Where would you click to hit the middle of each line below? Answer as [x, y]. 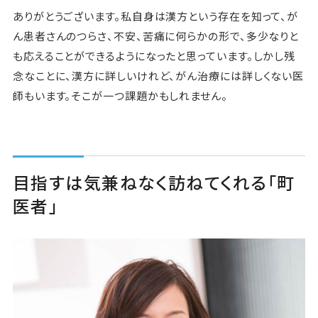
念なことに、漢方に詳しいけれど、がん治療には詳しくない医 [158, 76]
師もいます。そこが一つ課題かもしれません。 [120, 96]
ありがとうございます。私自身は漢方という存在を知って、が [155, 16]
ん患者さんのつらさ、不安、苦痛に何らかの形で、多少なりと [156, 36]
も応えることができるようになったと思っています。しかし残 [154, 56]
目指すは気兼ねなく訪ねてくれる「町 [154, 182]
